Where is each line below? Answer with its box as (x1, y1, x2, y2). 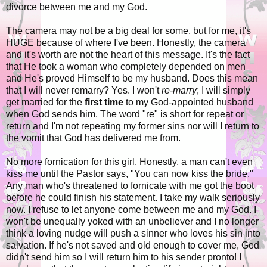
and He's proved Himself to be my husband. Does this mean (6, 73, 258, 84)
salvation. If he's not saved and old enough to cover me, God (6, 240, 259, 251)
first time (82, 97, 123, 108)
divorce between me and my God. (6, 2, 147, 13)
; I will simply (197, 85, 250, 96)
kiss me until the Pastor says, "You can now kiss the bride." (6, 169, 253, 179)
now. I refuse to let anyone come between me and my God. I (6, 204, 256, 215)
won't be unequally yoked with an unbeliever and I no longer (6, 216, 259, 227)
